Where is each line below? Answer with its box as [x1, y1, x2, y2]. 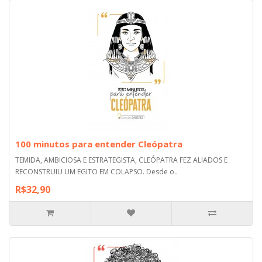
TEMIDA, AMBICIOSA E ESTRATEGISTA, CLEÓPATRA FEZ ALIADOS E [15, 154, 227, 165]
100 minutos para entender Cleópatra [15, 137, 182, 150]
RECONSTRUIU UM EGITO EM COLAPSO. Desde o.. [15, 166, 178, 177]
